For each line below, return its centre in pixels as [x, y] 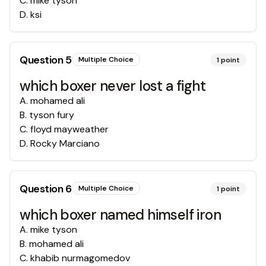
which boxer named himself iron [120, 215]
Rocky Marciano [65, 144]
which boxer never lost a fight [113, 86]
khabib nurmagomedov [80, 258]
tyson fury [52, 115]
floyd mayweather [69, 129]
